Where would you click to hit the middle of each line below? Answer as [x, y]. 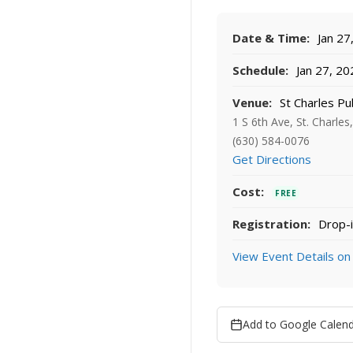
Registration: [271, 224]
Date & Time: [271, 38]
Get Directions [272, 160]
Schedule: [260, 71]
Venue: [252, 103]
